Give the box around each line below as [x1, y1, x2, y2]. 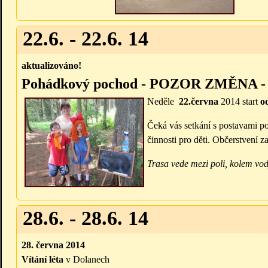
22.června [179, 96, 221, 107]
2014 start [221, 96, 258, 107]
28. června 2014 [22, 240, 85, 251]
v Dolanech [63, 254, 109, 265]
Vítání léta [22, 254, 63, 265]
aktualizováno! [22, 60, 81, 71]
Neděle [147, 96, 179, 107]
